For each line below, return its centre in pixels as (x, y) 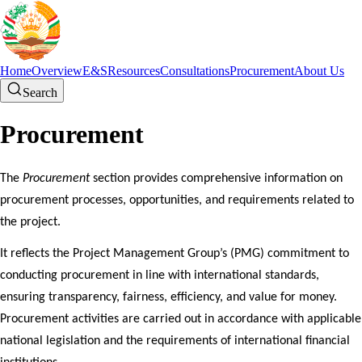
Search (40, 93)
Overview (57, 71)
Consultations (195, 71)
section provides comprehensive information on (216, 178)
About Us (319, 71)
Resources (134, 71)
